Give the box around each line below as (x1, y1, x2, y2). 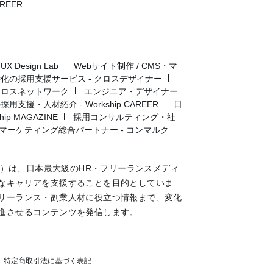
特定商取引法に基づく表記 (4, 257, 91, 266)
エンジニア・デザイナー (84, 86, 178, 96)
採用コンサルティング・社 (73, 112, 175, 122)
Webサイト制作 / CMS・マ (74, 60, 177, 71)
